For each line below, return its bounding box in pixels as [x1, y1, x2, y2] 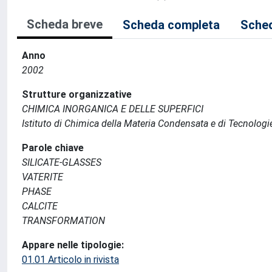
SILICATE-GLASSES [22, 157, 101, 168]
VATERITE [22, 171, 63, 183]
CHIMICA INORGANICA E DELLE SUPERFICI [22, 103, 203, 115]
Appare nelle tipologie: [22, 239, 124, 251]
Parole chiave [22, 142, 84, 154]
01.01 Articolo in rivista [22, 254, 119, 265]
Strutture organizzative [22, 89, 132, 100]
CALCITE [22, 200, 58, 212]
